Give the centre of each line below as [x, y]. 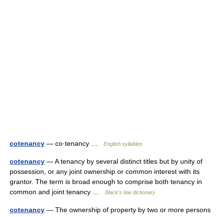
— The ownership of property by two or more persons [128, 210]
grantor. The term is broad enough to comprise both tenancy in [106, 182]
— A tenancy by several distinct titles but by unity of [124, 161]
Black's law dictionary [130, 192]
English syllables [123, 144]
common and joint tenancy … [57, 192]
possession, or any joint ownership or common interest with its [105, 171]
